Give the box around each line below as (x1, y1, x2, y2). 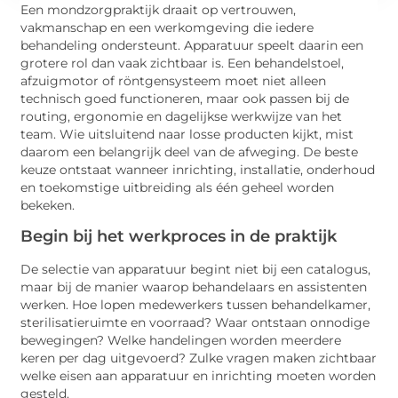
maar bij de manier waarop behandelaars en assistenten (20, 279, 368, 294)
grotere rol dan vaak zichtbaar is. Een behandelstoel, (20, 56, 345, 71)
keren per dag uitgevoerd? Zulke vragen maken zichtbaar (20, 350, 378, 365)
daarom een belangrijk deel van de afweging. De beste (20, 145, 359, 160)
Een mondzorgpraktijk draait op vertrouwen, (20, 3, 297, 18)
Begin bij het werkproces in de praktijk (20, 226, 338, 246)
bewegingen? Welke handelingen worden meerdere (20, 332, 342, 347)
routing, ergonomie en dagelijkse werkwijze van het (20, 109, 343, 124)
